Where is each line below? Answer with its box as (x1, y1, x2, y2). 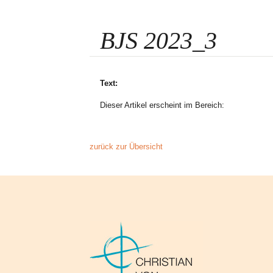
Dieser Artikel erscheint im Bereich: (100, 101, 232, 110)
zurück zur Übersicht (90, 142, 163, 151)
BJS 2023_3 (100, 27, 217, 54)
